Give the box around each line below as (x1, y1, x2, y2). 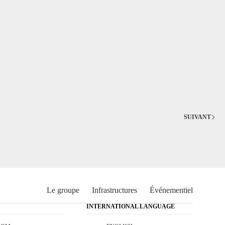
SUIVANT (184, 113, 211, 121)
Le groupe (46, 186, 79, 195)
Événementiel (149, 186, 193, 195)
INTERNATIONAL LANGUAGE (86, 203, 175, 210)
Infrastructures (91, 186, 137, 195)
